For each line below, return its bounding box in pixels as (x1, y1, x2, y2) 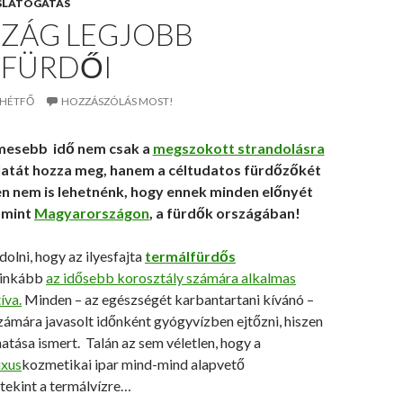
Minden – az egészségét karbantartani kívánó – (22, 291, 314, 308)
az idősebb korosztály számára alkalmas (46, 269, 296, 286)
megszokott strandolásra (152, 139, 325, 157)
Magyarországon (34, 204, 149, 221)
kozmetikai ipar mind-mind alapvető (22, 355, 245, 372)
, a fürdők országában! (149, 204, 300, 221)
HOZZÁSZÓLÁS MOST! (61, 94, 174, 108)
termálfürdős (145, 247, 236, 264)
